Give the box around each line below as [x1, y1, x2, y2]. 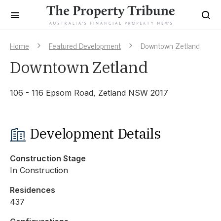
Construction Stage [10, 153, 86, 163]
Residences [10, 185, 55, 195]
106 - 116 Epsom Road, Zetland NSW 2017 [10, 88, 168, 98]
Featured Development [49, 39, 121, 52]
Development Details [30, 124, 161, 143]
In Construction [10, 165, 68, 175]
